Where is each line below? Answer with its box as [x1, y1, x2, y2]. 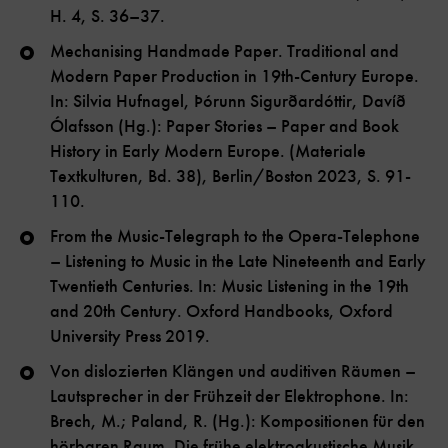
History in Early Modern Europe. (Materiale [50, 140, 366, 163]
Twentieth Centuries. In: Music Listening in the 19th [50, 275, 409, 298]
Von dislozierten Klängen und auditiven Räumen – [50, 360, 416, 383]
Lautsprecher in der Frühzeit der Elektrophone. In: [50, 385, 409, 408]
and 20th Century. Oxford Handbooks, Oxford [50, 300, 393, 323]
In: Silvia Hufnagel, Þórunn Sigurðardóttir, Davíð [50, 90, 406, 113]
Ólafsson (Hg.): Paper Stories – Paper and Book [50, 115, 399, 138]
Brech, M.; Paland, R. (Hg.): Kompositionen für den [50, 410, 425, 433]
